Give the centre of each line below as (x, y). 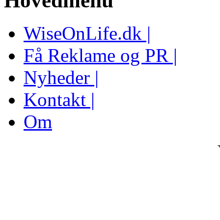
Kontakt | (59, 100)
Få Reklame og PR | (100, 55)
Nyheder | (61, 78)
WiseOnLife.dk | (87, 33)
